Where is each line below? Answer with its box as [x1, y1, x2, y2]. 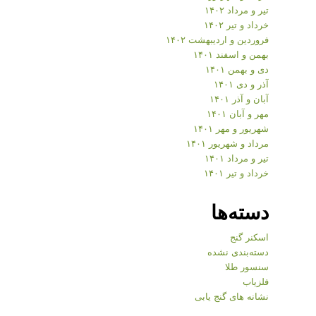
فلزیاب [243, 274, 269, 288]
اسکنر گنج [230, 229, 269, 243]
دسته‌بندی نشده [207, 244, 269, 258]
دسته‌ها [211, 196, 269, 226]
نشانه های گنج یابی [195, 288, 269, 303]
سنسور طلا [225, 259, 269, 273]
